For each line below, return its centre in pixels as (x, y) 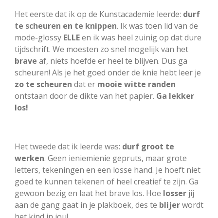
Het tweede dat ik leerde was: (68, 146)
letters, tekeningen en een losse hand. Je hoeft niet (108, 170)
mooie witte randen (136, 84)
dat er (85, 84)
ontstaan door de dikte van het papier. (85, 96)
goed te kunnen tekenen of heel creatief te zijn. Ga (107, 181)
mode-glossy (39, 37)
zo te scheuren (43, 84)
